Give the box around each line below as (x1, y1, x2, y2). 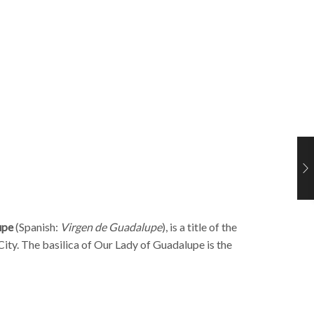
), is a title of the (162, 219, 237, 233)
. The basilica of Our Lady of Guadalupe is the (17, 237, 232, 251)
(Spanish (15, 219, 55, 233)
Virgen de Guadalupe (60, 219, 162, 233)
